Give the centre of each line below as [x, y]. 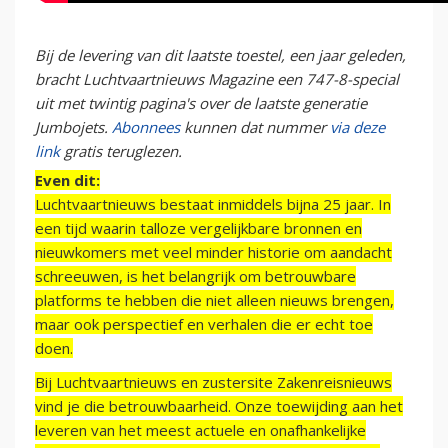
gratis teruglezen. [121, 151]
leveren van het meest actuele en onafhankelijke [200, 430]
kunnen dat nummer [255, 127]
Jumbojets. [73, 127]
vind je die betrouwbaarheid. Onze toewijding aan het [219, 406]
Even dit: [67, 180]
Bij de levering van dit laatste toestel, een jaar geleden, [220, 55]
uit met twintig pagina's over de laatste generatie [201, 103]
